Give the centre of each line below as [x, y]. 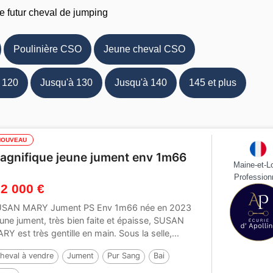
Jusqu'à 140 [140, 83]
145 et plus [212, 83]
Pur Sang [124, 256]
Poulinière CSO [47, 49]
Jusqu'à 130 [66, 83]
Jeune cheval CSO [144, 49]
